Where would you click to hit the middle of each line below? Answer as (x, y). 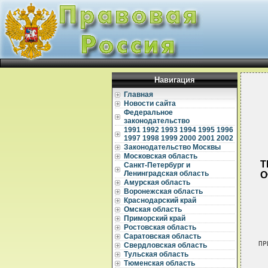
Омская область (153, 209)
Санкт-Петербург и (157, 165)
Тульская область (156, 254)
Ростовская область (160, 227)
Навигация (175, 80)
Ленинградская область (166, 173)
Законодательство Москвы (172, 147)
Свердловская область (165, 245)
